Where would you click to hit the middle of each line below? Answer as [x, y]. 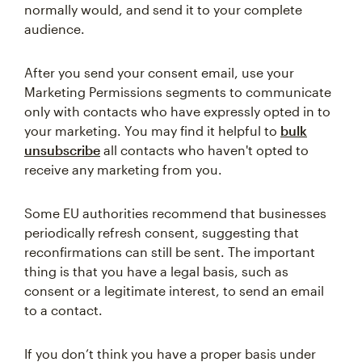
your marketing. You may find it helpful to [152, 130]
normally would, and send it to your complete [163, 9]
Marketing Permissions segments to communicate [178, 92]
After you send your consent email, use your [159, 72]
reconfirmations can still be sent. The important [170, 252]
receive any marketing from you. [123, 169]
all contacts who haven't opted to [204, 150]
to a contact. [63, 310]
